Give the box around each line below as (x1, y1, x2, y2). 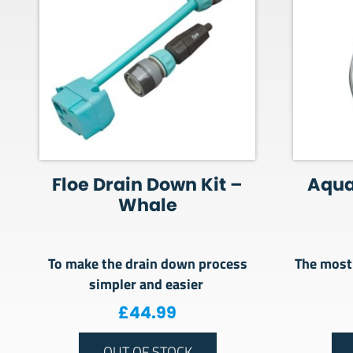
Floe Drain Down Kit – (52, 172, 243, 198)
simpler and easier (88, 273, 206, 294)
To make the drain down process (47, 253, 247, 273)
